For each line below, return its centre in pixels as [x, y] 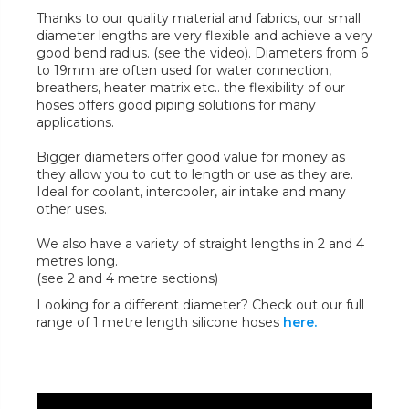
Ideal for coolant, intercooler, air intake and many [191, 192]
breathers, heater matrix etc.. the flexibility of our [191, 88]
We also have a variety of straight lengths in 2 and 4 [200, 244]
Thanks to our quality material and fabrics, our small [199, 19]
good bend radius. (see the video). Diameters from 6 [202, 53]
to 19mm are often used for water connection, [184, 71]
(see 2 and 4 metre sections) [127, 279]
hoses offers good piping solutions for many [176, 105]
